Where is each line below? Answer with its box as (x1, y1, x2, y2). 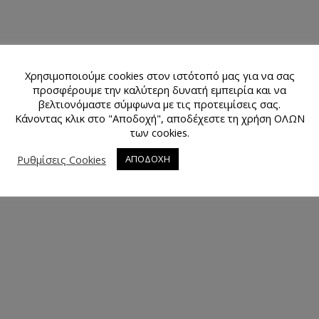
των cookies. (130, 125, 189, 140)
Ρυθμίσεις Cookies (17, 152, 106, 167)
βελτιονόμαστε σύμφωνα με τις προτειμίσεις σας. (38, 97, 281, 112)
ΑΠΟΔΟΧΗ (125, 152, 170, 166)
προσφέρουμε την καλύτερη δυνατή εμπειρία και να (33, 82, 286, 97)
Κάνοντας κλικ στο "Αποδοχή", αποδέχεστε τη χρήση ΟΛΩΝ (14, 111, 305, 126)
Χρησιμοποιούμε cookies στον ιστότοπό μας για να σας (24, 68, 295, 83)
